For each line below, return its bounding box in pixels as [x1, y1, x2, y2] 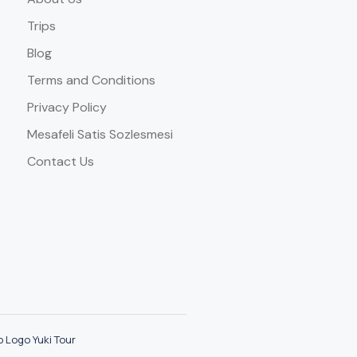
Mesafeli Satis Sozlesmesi [26, 126, 173, 143]
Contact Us [26, 153, 94, 170]
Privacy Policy [26, 99, 107, 116]
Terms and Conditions [26, 72, 155, 88]
